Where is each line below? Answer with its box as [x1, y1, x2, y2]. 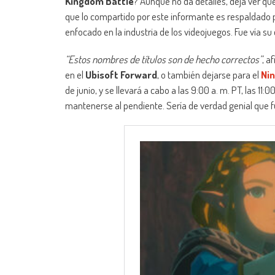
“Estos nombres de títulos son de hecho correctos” [65, 53, 262, 66]
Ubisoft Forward [85, 68, 157, 82]
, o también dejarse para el [157, 68, 261, 82]
